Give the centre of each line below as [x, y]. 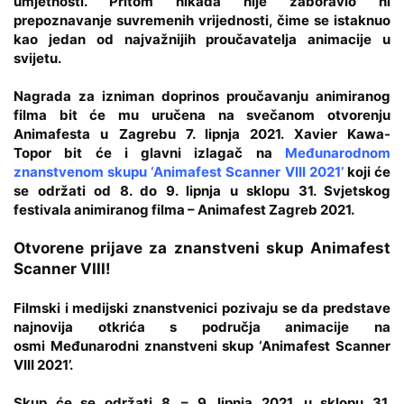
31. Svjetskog [344, 190]
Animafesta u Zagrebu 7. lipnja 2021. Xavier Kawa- [202, 133]
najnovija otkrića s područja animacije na [202, 326]
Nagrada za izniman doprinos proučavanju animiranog [202, 96]
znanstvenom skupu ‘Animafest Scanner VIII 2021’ [179, 171]
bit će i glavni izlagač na [175, 152]
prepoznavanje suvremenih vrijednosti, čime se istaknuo [202, 20]
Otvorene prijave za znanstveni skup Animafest [202, 248]
